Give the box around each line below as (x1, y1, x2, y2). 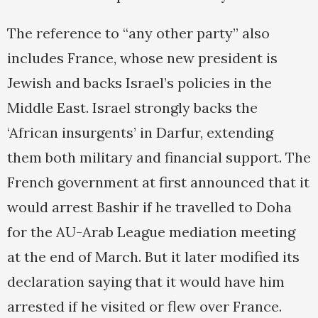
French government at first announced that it (7, 173, 309, 192)
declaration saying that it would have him (7, 273, 285, 291)
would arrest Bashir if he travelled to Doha (7, 198, 292, 216)
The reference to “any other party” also (7, 24, 270, 43)
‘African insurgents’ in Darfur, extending (7, 124, 273, 142)
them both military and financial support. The (7, 148, 311, 167)
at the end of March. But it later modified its (7, 248, 300, 266)
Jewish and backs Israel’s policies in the (7, 74, 272, 92)
